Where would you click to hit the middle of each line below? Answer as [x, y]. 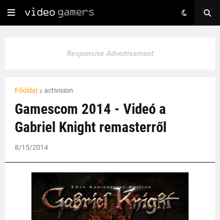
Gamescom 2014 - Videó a [90, 109]
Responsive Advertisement [110, 54]
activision [59, 90]
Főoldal [26, 90]
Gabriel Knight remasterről [91, 127]
